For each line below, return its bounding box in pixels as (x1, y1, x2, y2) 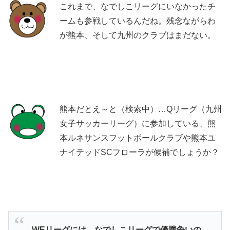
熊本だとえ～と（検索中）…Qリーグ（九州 (60, 104, 222, 113)
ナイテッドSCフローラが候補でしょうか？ (60, 147, 219, 157)
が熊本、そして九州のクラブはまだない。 (60, 30, 216, 40)
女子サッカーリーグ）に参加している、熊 (60, 119, 216, 128)
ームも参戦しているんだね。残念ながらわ (60, 16, 216, 25)
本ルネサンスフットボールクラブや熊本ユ (60, 133, 216, 142)
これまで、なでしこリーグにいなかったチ (60, 2, 216, 11)
